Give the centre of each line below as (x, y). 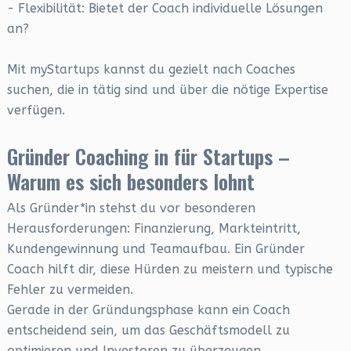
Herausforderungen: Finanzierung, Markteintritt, (154, 228)
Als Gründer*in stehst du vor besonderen (131, 208)
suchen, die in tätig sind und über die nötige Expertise (167, 90)
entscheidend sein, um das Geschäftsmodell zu (148, 330)
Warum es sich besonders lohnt (130, 181)
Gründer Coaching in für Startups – (148, 156)
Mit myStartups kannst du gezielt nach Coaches (151, 69)
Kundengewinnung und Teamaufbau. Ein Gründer (156, 249)
